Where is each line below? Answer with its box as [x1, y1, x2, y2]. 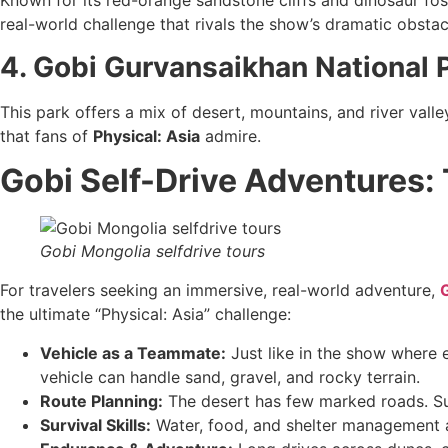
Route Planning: [40, 390, 163, 411]
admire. [200, 125, 261, 146]
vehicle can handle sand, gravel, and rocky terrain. [40, 366, 420, 387]
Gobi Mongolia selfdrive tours [40, 241, 265, 262]
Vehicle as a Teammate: [40, 342, 226, 363]
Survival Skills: [40, 414, 151, 435]
